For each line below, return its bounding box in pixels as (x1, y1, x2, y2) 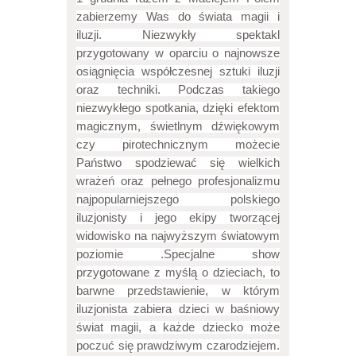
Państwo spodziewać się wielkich (75, 157, 281, 170)
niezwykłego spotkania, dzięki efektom (75, 102, 281, 115)
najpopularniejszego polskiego (75, 193, 281, 207)
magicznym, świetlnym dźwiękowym (75, 120, 281, 133)
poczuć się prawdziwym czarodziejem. (75, 339, 281, 353)
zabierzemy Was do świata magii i (75, 10, 281, 24)
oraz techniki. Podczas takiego (75, 83, 281, 97)
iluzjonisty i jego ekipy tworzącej (75, 211, 281, 225)
